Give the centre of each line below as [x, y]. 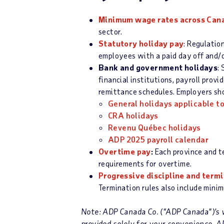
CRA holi [124, 115]
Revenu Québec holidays [154, 127]
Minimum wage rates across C [155, 19]
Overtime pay [125, 151]
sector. [110, 31]
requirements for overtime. [145, 163]
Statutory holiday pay [141, 43]
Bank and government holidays [158, 67]
